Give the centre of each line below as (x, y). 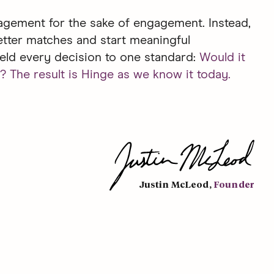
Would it (222, 57)
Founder (234, 185)
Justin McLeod (174, 185)
